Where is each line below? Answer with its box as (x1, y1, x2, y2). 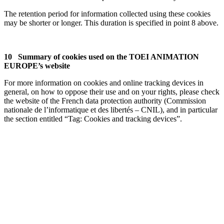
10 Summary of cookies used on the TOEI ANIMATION (4, 52, 199, 61)
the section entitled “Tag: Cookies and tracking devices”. (4, 114, 182, 123)
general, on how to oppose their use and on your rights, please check (4, 87, 219, 96)
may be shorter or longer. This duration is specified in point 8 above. (4, 18, 218, 27)
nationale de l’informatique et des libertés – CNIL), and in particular (4, 105, 217, 114)
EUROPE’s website (4, 61, 70, 70)
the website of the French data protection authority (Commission (4, 96, 206, 105)
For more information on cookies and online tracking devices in (4, 78, 203, 87)
